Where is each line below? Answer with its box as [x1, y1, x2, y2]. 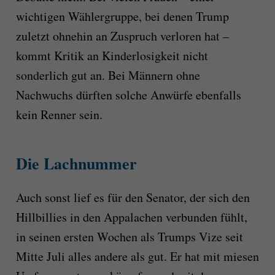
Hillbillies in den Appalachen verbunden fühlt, [15, 209, 247, 226]
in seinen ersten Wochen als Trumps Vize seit [15, 228, 243, 246]
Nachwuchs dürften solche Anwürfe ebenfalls [15, 86, 241, 103]
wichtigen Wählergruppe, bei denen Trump [15, 7, 229, 25]
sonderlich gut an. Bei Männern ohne [15, 66, 200, 83]
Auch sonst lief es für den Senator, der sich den [15, 189, 250, 206]
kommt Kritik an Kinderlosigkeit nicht [15, 47, 208, 64]
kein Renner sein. [15, 106, 103, 123]
